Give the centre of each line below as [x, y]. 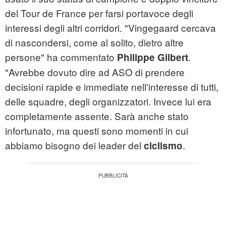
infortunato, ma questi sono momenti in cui [97, 131]
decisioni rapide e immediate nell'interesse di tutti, [112, 87]
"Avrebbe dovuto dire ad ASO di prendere [95, 72]
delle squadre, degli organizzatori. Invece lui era [108, 101]
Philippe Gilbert [153, 58]
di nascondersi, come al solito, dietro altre [94, 42]
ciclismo [163, 146]
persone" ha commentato [61, 57]
